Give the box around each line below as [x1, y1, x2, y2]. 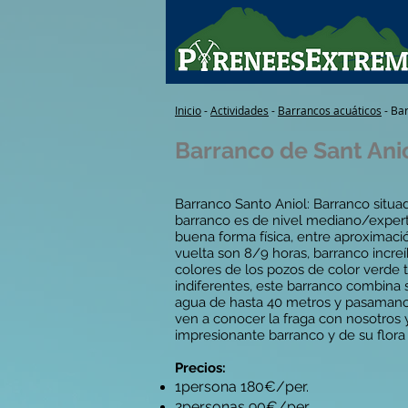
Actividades [210, 103, 269, 117]
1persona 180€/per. [175, 378, 309, 395]
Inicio [175, 103, 201, 117]
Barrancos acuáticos [278, 103, 382, 117]
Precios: [175, 360, 226, 376]
